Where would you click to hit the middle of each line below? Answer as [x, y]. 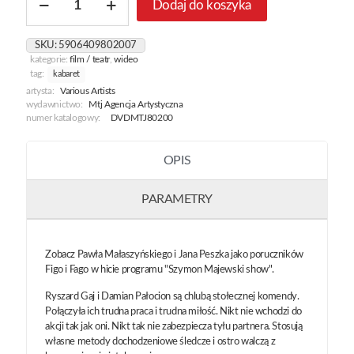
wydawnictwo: [55, 105]
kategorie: [50, 60]
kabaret [67, 75]
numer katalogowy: [64, 119]
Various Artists [87, 92]
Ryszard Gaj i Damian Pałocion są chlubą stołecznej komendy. [172, 297]
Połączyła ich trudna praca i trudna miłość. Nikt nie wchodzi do [173, 312]
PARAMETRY [177, 200]
